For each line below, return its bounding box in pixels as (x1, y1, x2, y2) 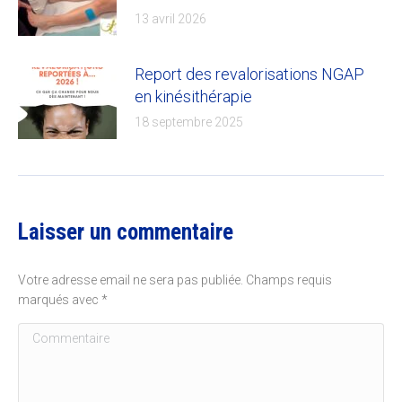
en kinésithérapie (135, 86, 252, 106)
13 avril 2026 (135, 11, 206, 26)
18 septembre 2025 (135, 114, 243, 129)
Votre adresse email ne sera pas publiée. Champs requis (18, 272, 332, 287)
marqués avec (18, 292, 101, 307)
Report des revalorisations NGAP (135, 64, 364, 83)
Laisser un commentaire (18, 218, 233, 245)
